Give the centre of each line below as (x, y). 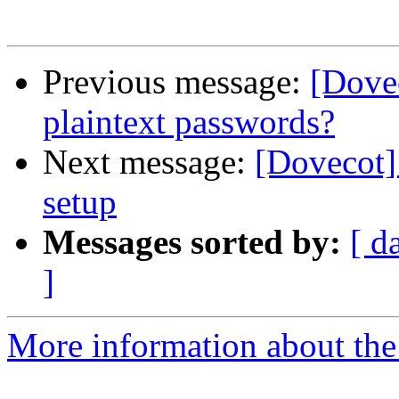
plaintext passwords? (189, 122)
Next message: (149, 162)
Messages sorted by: (192, 242)
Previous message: (176, 82)
